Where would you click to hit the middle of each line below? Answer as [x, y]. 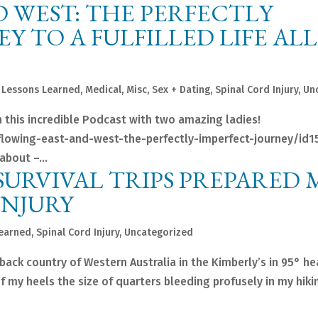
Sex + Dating [181, 90]
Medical [104, 90]
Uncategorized [159, 233]
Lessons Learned [41, 90]
